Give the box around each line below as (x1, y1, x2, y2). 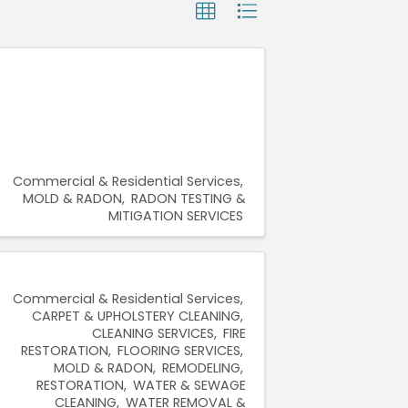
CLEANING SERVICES (92, 323, 214, 342)
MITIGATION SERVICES (108, 206, 243, 225)
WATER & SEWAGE (133, 375, 246, 394)
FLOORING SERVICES (117, 341, 240, 360)
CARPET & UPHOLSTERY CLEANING (32, 306, 240, 325)
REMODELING (162, 358, 240, 377)
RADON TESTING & (131, 189, 246, 208)
